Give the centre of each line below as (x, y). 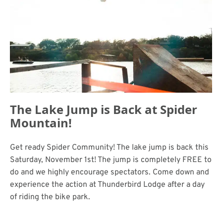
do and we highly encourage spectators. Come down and (110, 172)
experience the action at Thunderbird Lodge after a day (107, 185)
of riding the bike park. (50, 197)
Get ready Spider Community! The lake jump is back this (109, 147)
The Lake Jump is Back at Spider (104, 109)
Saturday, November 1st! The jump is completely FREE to (111, 160)
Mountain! (41, 122)
